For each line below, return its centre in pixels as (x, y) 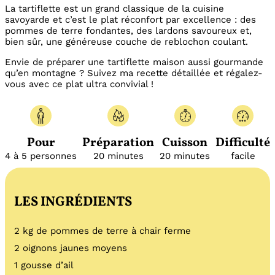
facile (243, 156)
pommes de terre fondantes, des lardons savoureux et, (128, 31)
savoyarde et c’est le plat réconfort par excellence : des (130, 20)
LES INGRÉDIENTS (73, 203)
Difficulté (243, 143)
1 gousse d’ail (44, 265)
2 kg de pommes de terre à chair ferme (103, 231)
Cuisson (185, 143)
